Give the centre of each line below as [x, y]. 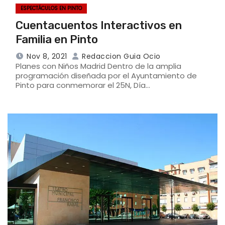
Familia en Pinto [57, 39]
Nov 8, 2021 [47, 56]
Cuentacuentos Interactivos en [99, 25]
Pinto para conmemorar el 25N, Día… [83, 85]
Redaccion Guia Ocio [120, 56]
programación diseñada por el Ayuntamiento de [106, 75]
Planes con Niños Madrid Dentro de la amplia [98, 66]
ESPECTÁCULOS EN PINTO [51, 8]
